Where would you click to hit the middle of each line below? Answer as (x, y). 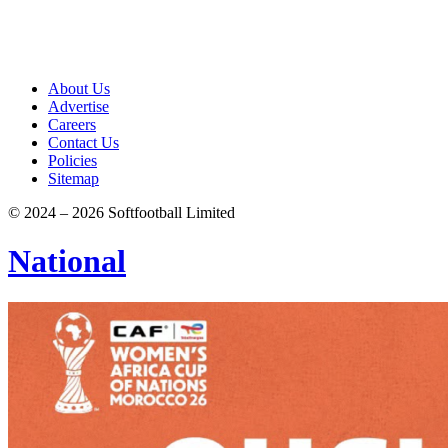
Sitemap (73, 178)
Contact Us (83, 142)
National (67, 261)
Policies (72, 160)
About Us (79, 88)
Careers (72, 124)
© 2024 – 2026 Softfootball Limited (121, 212)
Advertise (78, 106)
